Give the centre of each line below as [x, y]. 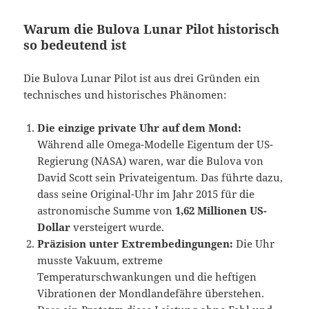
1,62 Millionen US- [221, 211]
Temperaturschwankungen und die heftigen [147, 277]
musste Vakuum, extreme [100, 260]
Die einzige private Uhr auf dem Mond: [140, 128]
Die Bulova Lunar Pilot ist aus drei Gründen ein [142, 78]
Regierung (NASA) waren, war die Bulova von [151, 161]
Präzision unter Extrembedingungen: [136, 244]
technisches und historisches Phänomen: [125, 95]
